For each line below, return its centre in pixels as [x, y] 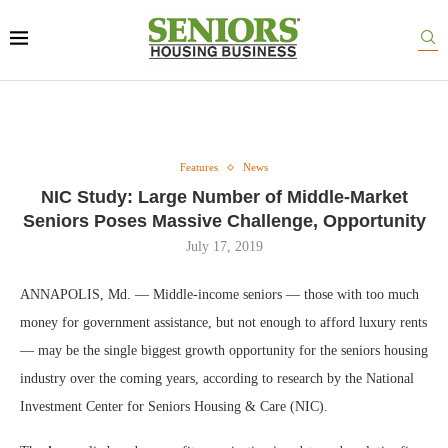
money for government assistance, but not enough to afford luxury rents [223, 322]
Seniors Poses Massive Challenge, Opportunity [224, 221]
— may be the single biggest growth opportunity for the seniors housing [224, 350]
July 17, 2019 [224, 246]
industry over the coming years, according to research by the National [217, 378]
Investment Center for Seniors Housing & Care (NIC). [174, 406]
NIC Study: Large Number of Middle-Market [224, 197]
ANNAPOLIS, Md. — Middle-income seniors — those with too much [219, 294]
